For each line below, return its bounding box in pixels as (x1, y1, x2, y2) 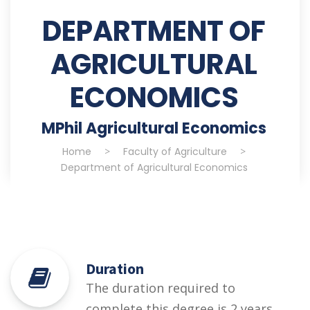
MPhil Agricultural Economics (42, 117, 266, 139)
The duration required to (86, 279, 235, 296)
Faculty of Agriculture (123, 144, 227, 158)
